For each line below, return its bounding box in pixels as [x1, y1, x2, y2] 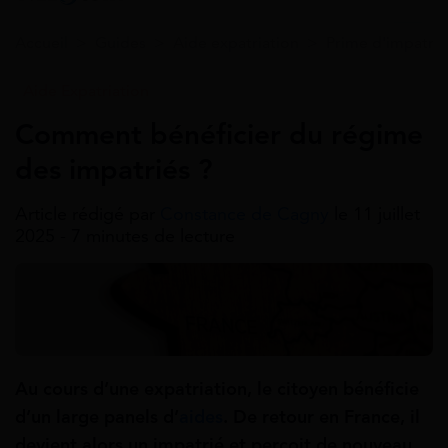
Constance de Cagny [160, 203, 334, 225]
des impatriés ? [15, 152, 213, 187]
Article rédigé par [15, 203, 160, 225]
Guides [95, 33, 146, 53]
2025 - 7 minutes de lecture [15, 225, 235, 247]
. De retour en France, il [223, 405, 420, 428]
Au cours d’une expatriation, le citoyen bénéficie [15, 377, 419, 400]
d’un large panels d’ [15, 405, 179, 428]
